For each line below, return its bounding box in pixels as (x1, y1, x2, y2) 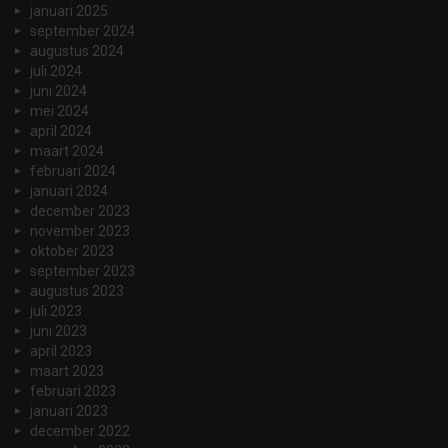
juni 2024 (30, 82, 87, 99)
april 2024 (30, 122, 92, 139)
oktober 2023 (30, 242, 114, 259)
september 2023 (30, 262, 135, 279)
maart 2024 (30, 142, 104, 159)
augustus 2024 (30, 42, 124, 59)
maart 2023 (30, 362, 104, 379)
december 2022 (30, 422, 130, 439)
